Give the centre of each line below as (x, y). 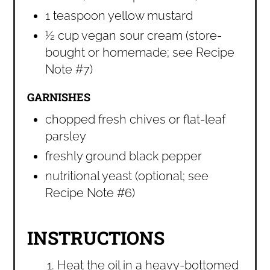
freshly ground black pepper (124, 156)
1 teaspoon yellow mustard (119, 16)
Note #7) (69, 70)
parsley (66, 137)
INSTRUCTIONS (96, 238)
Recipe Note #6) (90, 193)
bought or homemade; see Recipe (140, 53)
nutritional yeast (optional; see (127, 176)
